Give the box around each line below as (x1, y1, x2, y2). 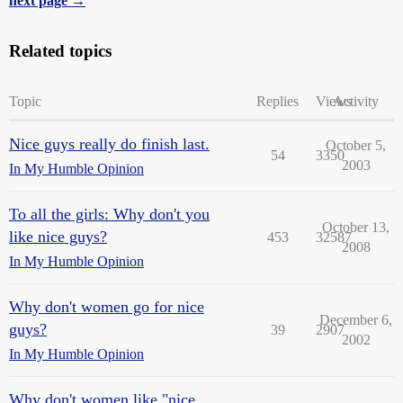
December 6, (319, 312, 392, 327)
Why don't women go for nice (9, 298, 204, 316)
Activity (333, 94, 379, 109)
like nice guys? (9, 228, 107, 246)
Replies (256, 94, 299, 109)
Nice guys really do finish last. (9, 135, 210, 153)
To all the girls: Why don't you (9, 205, 210, 223)
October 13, (322, 219, 390, 235)
